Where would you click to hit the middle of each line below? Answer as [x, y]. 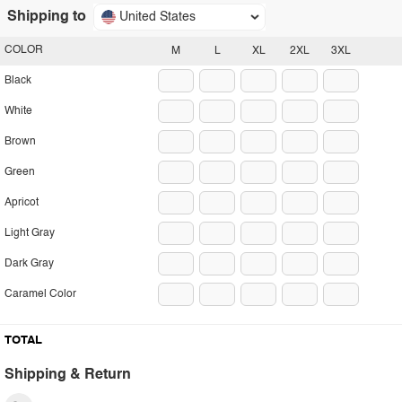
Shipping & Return [68, 375]
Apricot [22, 203]
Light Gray [30, 233]
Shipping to [47, 17]
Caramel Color [40, 294]
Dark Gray [29, 264]
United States [157, 17]
